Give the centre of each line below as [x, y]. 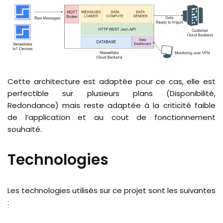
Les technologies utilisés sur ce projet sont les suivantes [111, 191]
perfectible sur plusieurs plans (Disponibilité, [111, 94]
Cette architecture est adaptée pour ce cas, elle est [111, 82]
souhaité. [25, 129]
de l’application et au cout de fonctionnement [111, 117]
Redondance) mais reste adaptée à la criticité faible [111, 106]
